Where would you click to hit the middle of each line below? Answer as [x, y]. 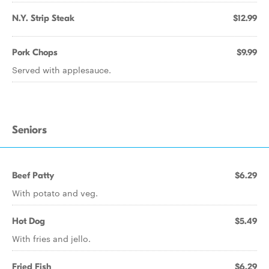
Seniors [29, 130]
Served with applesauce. [62, 70]
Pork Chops [35, 52]
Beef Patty [33, 175]
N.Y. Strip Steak [43, 18]
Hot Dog [29, 221]
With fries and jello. [51, 238]
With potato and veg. [55, 193]
